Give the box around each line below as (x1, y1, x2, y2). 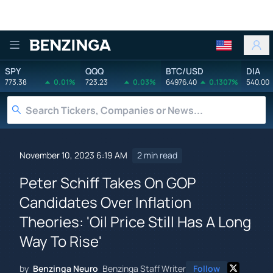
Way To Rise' (19, 230, 102, 251)
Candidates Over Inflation (19, 191, 191, 212)
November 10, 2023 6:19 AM (19, 149, 127, 161)
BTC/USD (166, 65, 204, 77)
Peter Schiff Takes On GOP (19, 172, 196, 193)
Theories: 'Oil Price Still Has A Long (19, 211, 251, 232)
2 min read (137, 149, 177, 161)
